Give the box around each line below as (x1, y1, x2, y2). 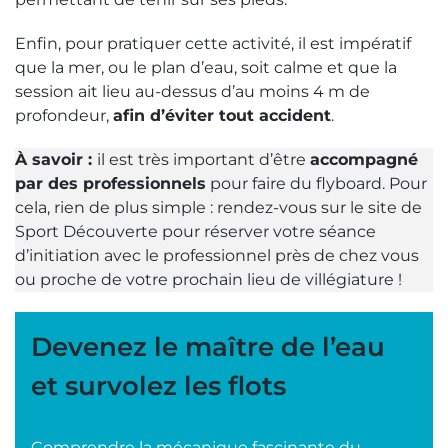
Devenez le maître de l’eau (31, 331, 385, 364)
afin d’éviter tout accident (113, 106, 331, 126)
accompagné (310, 150, 418, 170)
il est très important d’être (97, 150, 310, 170)
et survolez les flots (31, 370, 286, 403)
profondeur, (15, 106, 113, 126)
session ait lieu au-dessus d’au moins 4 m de (15, 82, 370, 102)
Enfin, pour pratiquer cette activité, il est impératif (15, 34, 411, 54)
